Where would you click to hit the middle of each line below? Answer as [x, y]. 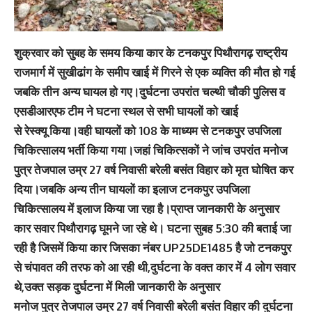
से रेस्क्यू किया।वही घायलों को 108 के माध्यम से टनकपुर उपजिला [148, 130]
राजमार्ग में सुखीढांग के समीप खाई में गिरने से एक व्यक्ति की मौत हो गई [155, 72]
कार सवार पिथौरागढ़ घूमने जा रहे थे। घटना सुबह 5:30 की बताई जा [153, 228]
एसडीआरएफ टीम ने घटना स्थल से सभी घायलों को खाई [126, 111]
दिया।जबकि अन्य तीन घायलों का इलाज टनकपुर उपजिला [132, 189]
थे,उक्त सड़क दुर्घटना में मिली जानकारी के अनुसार [117, 286]
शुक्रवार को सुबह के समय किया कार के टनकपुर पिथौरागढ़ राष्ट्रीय [150, 52]
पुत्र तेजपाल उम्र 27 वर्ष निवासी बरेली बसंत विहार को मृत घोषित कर [154, 169]
